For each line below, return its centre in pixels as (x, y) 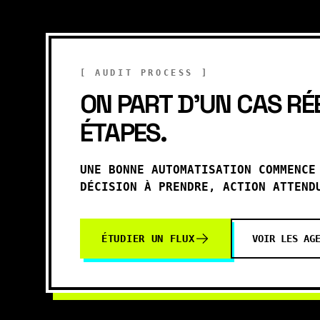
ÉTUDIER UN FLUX (148, 239)
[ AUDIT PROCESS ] (145, 73)
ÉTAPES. (124, 133)
